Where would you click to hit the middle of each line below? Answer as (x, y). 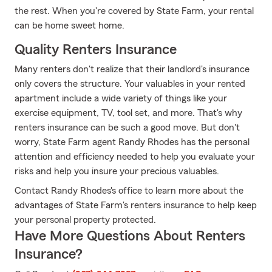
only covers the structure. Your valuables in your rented (130, 84)
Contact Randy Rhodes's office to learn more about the (129, 191)
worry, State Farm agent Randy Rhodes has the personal (132, 142)
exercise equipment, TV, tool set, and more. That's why (128, 113)
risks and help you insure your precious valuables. (117, 171)
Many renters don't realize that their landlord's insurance (132, 69)
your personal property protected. (85, 220)
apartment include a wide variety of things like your (121, 98)
